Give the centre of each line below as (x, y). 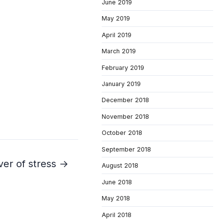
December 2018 (125, 100)
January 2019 (121, 84)
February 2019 (123, 67)
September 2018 (126, 149)
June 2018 (117, 182)
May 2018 (116, 198)
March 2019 (119, 51)
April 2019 (117, 35)
